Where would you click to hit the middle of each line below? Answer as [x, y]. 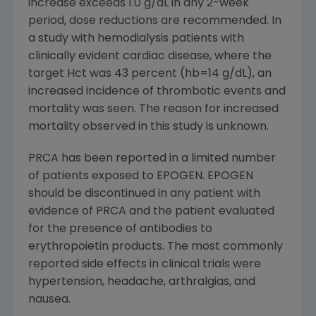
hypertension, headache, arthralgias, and [142, 282]
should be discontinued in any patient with [144, 194]
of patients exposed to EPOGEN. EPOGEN [141, 176]
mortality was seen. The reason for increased [153, 109]
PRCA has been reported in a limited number [152, 159]
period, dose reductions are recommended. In [155, 21]
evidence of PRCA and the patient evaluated [151, 212]
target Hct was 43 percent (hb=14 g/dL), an [150, 74]
